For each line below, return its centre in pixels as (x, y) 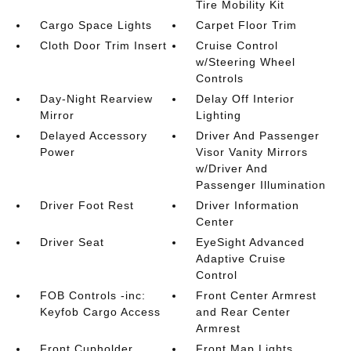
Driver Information (248, 205)
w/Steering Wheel (246, 62)
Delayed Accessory (93, 136)
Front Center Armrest (257, 295)
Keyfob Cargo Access (100, 312)
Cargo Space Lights (96, 25)
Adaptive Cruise (241, 259)
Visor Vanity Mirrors (252, 152)
